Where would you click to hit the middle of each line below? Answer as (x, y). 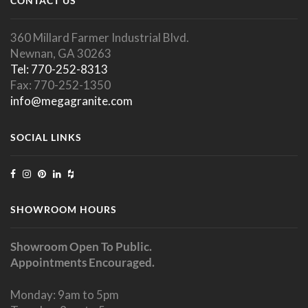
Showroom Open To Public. (81, 247)
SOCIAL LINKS (46, 137)
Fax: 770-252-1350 (60, 85)
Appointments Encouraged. (82, 263)
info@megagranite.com (71, 101)
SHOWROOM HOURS (64, 210)
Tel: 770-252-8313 (59, 69)
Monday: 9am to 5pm (65, 295)
